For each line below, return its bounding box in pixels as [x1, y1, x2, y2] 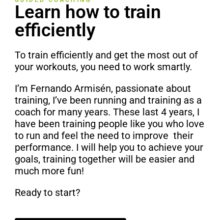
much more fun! [15, 165, 84, 177]
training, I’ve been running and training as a [15, 94, 202, 107]
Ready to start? [15, 187, 80, 199]
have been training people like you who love [15, 118, 204, 130]
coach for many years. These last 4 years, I [15, 106, 199, 118]
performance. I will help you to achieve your [15, 141, 203, 154]
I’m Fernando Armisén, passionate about [15, 82, 191, 95]
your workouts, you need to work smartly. [15, 61, 192, 73]
